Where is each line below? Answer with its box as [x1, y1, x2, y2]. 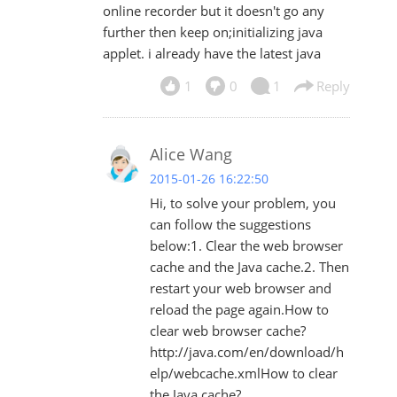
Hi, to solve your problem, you [149, 194, 336, 213]
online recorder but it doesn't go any [102, 2, 324, 20]
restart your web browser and [149, 279, 331, 298]
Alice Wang [149, 144, 232, 166]
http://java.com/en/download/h [149, 343, 344, 362]
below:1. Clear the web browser [149, 237, 343, 255]
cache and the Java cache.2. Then [149, 258, 349, 276]
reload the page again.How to [149, 300, 329, 319]
